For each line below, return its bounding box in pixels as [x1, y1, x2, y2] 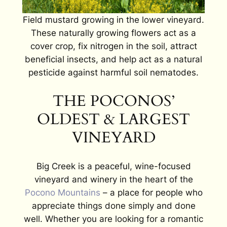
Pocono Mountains [24, 187, 100, 198]
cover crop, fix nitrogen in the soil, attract [30, 41, 197, 52]
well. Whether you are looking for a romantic [24, 214, 203, 224]
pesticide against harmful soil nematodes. [28, 67, 199, 78]
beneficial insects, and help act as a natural [25, 54, 202, 65]
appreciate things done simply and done [31, 201, 196, 211]
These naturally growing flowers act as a [31, 28, 196, 39]
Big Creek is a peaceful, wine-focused [36, 161, 191, 172]
